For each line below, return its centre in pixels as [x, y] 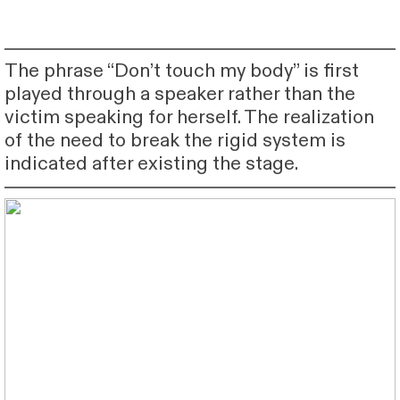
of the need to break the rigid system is [175, 141]
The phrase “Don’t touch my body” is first [181, 71]
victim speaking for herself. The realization [189, 118]
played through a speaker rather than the [179, 95]
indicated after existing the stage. [153, 164]
